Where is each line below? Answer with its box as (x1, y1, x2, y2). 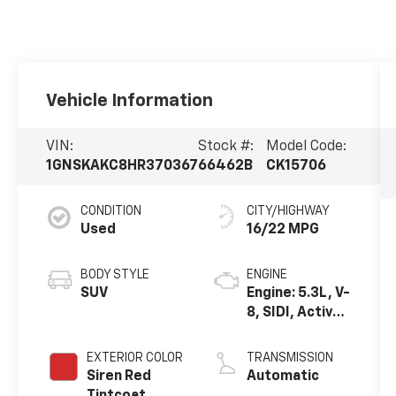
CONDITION (80, 204, 142, 217)
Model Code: (265, 140, 346, 154)
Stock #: (198, 140, 255, 154)
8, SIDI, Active (246, 305, 341, 320)
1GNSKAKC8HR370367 (46, 159, 199, 173)
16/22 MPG (246, 222, 319, 237)
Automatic (246, 369, 319, 384)
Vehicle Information (46, 92, 214, 110)
